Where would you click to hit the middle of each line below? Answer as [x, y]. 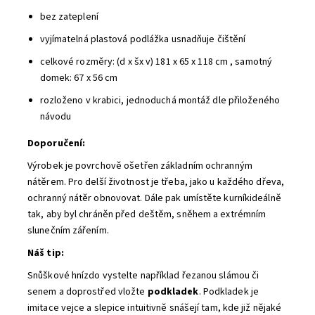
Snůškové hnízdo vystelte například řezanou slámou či [143, 276]
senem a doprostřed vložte [86, 292]
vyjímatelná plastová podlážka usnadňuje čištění [143, 39]
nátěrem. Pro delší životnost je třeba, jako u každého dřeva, [156, 182]
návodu [56, 117]
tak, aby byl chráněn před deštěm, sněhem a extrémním [147, 214]
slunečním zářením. [68, 231]
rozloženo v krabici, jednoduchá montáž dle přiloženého [160, 101]
